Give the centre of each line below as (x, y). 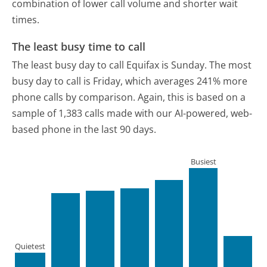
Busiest (203, 161)
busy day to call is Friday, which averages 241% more (130, 81)
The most (231, 65)
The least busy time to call (79, 46)
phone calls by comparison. (74, 97)
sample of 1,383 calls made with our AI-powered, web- (132, 114)
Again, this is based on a (192, 97)
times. (26, 19)
